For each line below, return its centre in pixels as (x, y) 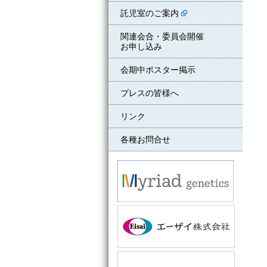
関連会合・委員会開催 (162, 36)
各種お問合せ (145, 139)
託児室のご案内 (151, 13)
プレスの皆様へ (150, 93)
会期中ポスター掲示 (158, 70)
